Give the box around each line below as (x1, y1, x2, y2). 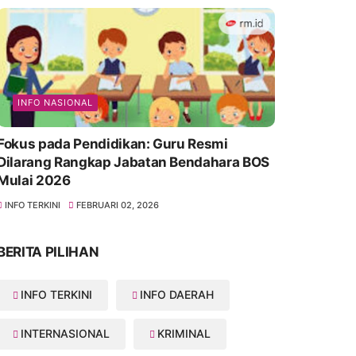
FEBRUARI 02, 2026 (76, 199, 160, 211)
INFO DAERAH (139, 287, 214, 301)
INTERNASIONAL (20, 326, 110, 340)
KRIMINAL (157, 326, 211, 340)
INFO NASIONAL (17, 96, 93, 108)
